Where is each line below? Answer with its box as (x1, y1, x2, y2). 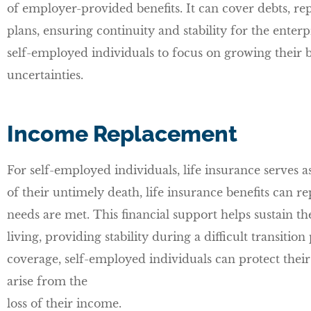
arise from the (7, 274, 87, 288)
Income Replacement (7, 120, 237, 146)
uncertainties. (7, 67, 83, 82)
